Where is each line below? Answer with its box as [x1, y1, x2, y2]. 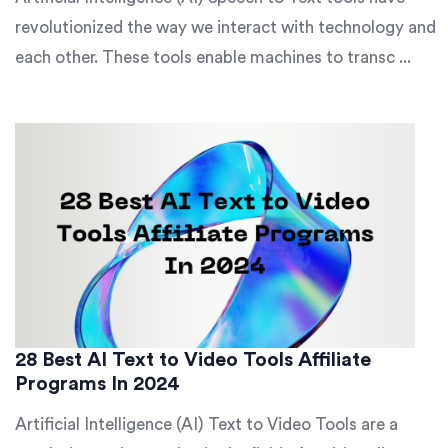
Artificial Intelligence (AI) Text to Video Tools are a [15, 416, 398, 433]
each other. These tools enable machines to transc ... [15, 49, 411, 66]
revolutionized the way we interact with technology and [15, 19, 436, 36]
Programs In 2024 [15, 374, 180, 394]
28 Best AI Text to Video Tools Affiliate [15, 350, 371, 370]
